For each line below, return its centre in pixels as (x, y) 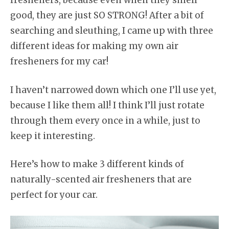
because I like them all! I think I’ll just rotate (107, 105)
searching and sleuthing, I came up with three (112, 31)
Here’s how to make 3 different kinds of (97, 164)
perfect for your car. (54, 195)
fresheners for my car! (59, 61)
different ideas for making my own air (94, 46)
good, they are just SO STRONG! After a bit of (107, 15)
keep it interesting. (53, 136)
